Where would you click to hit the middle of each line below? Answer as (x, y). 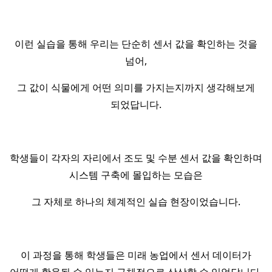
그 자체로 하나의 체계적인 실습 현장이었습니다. (136, 202)
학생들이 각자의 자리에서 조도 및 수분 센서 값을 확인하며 (136, 158)
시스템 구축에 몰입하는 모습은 (136, 175)
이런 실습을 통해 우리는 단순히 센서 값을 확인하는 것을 (136, 44)
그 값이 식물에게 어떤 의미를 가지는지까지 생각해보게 (136, 87)
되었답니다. (136, 104)
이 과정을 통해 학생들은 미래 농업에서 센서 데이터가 (136, 255)
